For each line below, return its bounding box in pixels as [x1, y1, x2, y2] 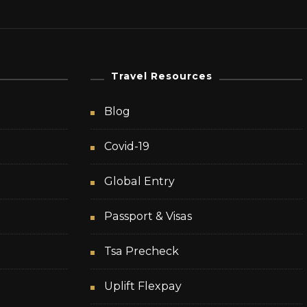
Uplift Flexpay [104, 279, 182, 293]
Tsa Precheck [104, 244, 180, 258]
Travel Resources [111, 69, 213, 82]
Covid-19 [104, 139, 150, 153]
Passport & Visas [104, 209, 193, 223]
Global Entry [104, 174, 175, 188]
